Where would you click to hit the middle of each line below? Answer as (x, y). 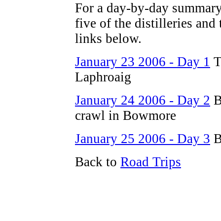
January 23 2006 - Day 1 (143, 62)
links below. (108, 38)
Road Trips (151, 162)
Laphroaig (103, 77)
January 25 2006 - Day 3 (143, 139)
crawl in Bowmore (126, 115)
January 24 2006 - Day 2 (143, 100)
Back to (98, 162)
